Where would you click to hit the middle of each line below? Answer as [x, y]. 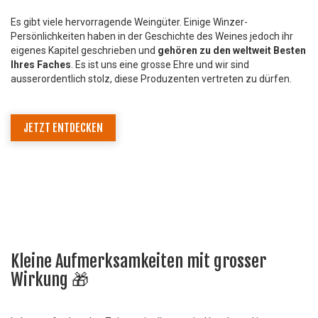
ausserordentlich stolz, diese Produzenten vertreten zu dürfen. [151, 78]
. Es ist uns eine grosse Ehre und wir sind [160, 64]
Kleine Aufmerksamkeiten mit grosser [138, 261]
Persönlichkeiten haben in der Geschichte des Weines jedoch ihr [152, 36]
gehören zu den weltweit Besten [232, 50]
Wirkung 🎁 [50, 279]
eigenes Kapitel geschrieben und [84, 50]
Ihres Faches [41, 64]
